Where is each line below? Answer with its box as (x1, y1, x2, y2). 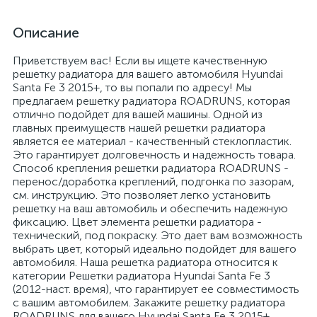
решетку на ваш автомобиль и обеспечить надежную (13, 202, 288, 215)
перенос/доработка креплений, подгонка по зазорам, (13, 175, 294, 188)
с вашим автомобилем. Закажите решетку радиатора (13, 296, 285, 309)
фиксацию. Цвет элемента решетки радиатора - (13, 215, 262, 229)
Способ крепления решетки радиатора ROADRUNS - (13, 161, 289, 175)
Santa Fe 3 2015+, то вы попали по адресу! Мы (13, 81, 252, 94)
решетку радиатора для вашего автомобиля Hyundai (13, 67, 283, 81)
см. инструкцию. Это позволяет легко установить (13, 188, 271, 202)
